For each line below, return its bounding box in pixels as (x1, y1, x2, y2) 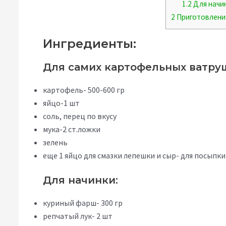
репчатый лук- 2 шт (43, 211, 112, 221)
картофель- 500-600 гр (43, 85, 125, 95)
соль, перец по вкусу (43, 111, 117, 122)
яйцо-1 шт (43, 98, 80, 108)
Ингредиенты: (43, 36, 136, 51)
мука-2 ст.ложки (43, 124, 100, 135)
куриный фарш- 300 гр (43, 198, 123, 208)
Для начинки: (43, 174, 118, 187)
